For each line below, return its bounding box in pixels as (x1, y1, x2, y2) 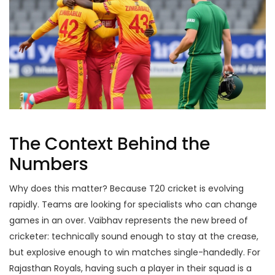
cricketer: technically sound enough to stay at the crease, (9, 230, 258, 243)
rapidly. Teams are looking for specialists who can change (9, 198, 257, 211)
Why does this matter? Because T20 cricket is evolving (9, 182, 244, 195)
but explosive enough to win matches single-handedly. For (9, 246, 260, 259)
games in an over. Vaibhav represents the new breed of (9, 214, 248, 227)
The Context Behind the (9, 132, 210, 157)
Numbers (9, 152, 88, 177)
